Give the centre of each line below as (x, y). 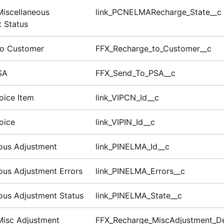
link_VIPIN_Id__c (125, 122)
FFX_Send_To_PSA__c (135, 73)
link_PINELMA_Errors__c (140, 171)
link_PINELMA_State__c (138, 196)
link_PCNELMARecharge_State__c (158, 12)
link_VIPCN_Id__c (127, 98)
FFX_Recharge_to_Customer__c (153, 49)
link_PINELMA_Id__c (132, 147)
